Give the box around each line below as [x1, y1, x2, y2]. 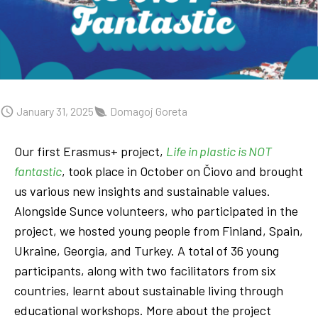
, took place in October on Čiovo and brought [62, 163, 303, 179]
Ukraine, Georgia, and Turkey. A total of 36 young [14, 242, 279, 258]
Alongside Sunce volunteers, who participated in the [14, 202, 298, 219]
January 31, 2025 [14, 104, 94, 118]
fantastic [14, 163, 62, 179]
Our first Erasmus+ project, [14, 143, 166, 159]
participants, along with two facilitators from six [14, 262, 276, 278]
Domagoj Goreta [108, 104, 187, 118]
